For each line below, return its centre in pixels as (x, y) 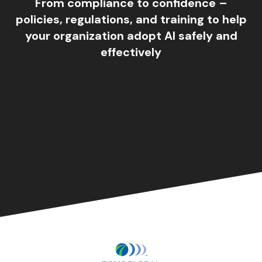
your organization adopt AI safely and (131, 36)
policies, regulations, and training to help (131, 19)
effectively (131, 52)
